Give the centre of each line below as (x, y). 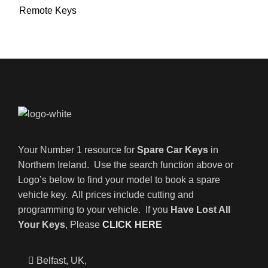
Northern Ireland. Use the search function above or (126, 165)
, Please (84, 225)
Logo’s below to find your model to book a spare (119, 180)
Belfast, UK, (62, 261)
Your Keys (42, 225)
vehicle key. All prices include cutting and (106, 195)
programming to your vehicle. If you (94, 210)
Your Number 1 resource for (77, 150)
